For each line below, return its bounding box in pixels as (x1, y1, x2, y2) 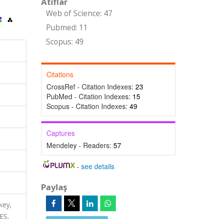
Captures (46, 128, 75, 138)
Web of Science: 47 (45, 8, 112, 19)
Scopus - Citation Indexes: (46, 101, 130, 111)
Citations (46, 69, 73, 79)
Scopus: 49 (45, 37, 84, 47)
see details (81, 161, 115, 171)
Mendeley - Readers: (46, 140, 113, 150)
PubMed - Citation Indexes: (46, 91, 132, 101)
